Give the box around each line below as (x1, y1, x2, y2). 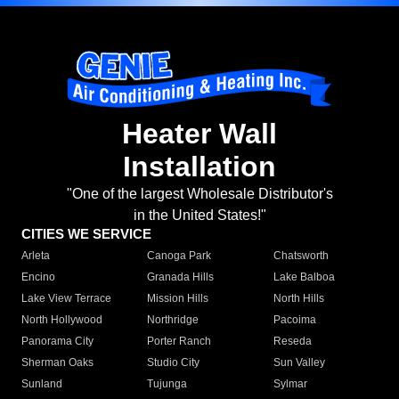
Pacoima (273, 313, 316, 327)
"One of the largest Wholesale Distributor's (66, 186, 333, 202)
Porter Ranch (147, 335, 212, 348)
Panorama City (21, 335, 94, 348)
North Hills (273, 292, 324, 305)
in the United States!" (133, 208, 266, 224)
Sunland (21, 378, 62, 391)
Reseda (273, 335, 312, 348)
